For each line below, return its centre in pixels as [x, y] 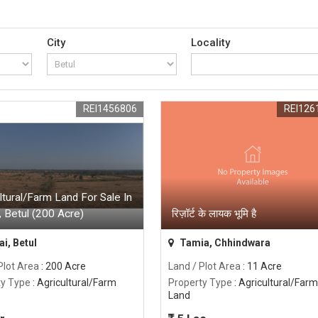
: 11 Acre [261, 267]
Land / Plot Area [204, 267]
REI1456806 [110, 109]
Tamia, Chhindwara [224, 243]
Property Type [200, 283]
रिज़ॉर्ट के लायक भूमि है [214, 214]
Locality [211, 43]
